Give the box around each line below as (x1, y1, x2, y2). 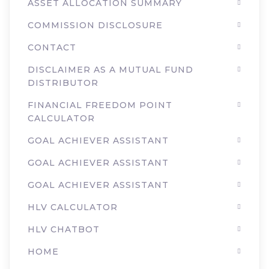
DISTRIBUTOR (28, 77, 98, 88)
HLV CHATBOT (28, 224, 100, 235)
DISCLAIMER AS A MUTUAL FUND (28, 64, 193, 75)
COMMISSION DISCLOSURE (28, 20, 163, 31)
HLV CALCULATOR (28, 202, 118, 213)
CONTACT (28, 42, 76, 53)
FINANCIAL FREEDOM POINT (28, 100, 172, 110)
